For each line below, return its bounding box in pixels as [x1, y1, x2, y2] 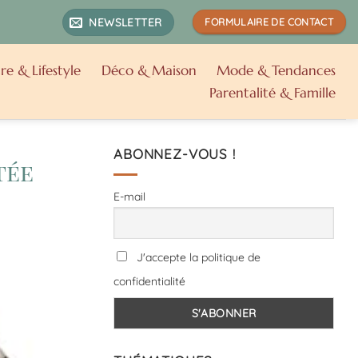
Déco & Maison [101, 62, 197, 79]
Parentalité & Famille [209, 84, 336, 101]
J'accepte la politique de [133, 249, 261, 265]
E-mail [113, 189, 145, 205]
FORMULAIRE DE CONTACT [205, 16, 334, 28]
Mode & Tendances [217, 62, 336, 79]
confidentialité [113, 273, 185, 288]
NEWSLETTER [89, 14, 162, 29]
